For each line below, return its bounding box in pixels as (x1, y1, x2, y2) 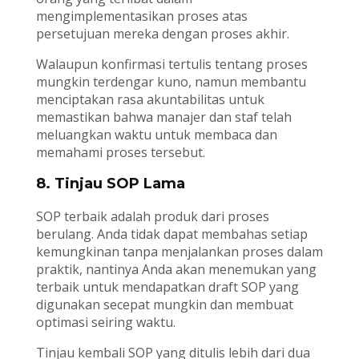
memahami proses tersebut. (35, 143, 205, 161)
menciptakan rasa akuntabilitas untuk (35, 90, 264, 108)
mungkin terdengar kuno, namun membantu (35, 72, 306, 91)
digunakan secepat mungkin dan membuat (35, 295, 293, 313)
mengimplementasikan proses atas (35, 6, 248, 25)
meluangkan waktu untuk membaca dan (35, 125, 277, 143)
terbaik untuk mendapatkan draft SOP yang (35, 277, 299, 296)
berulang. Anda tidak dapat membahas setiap (35, 224, 308, 243)
